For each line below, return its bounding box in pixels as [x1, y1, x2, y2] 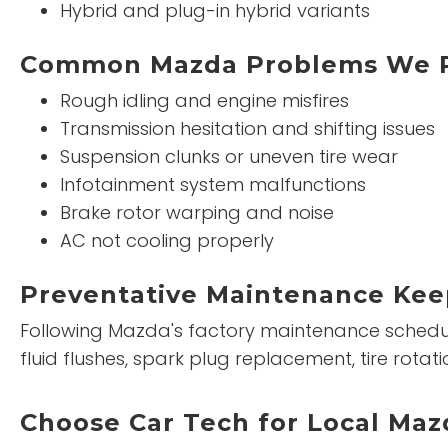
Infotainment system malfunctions [60, 172, 366, 197]
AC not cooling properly [60, 228, 274, 253]
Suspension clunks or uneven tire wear [60, 144, 398, 169]
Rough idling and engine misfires [60, 88, 349, 113]
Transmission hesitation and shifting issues [60, 116, 435, 141]
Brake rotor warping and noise [60, 200, 334, 225]
